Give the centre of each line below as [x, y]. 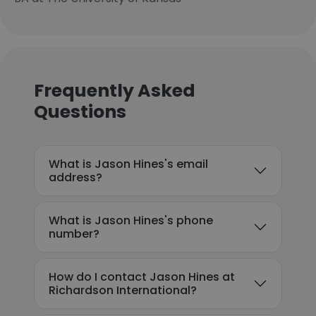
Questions [80, 112]
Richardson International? [123, 290]
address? [75, 177]
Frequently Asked [115, 91]
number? [74, 234]
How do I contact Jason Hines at [142, 277]
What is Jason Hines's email [128, 164]
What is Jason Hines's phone [131, 220]
